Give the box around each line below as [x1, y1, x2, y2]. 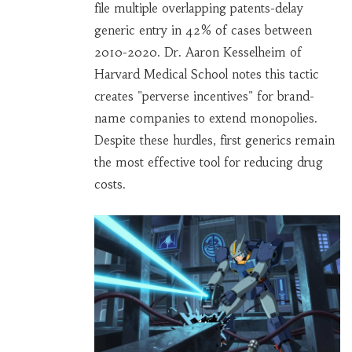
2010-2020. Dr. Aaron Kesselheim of [93, 44, 302, 60]
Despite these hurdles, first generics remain [93, 132, 335, 148]
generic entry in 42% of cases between [93, 22, 312, 38]
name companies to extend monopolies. [93, 110, 317, 126]
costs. [93, 176, 126, 192]
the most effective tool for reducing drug [93, 154, 323, 170]
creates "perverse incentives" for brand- [93, 88, 314, 104]
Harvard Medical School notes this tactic [93, 66, 319, 82]
